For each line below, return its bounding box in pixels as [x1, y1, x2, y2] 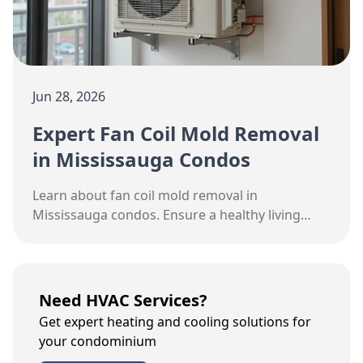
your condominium [39, 331, 156, 350]
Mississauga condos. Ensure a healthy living [32, 205, 301, 224]
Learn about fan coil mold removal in [32, 186, 258, 204]
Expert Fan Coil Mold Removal [32, 119, 319, 147]
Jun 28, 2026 [32, 87, 105, 105]
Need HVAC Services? [39, 288, 207, 311]
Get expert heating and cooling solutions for [39, 312, 311, 331]
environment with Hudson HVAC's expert [32, 224, 283, 243]
